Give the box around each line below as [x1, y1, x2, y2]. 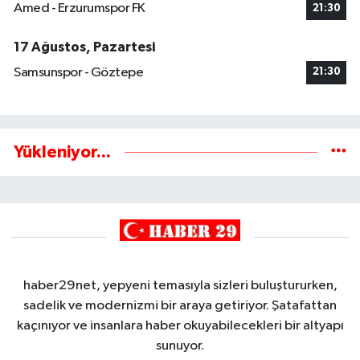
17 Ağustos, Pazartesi [14, 40, 155, 55]
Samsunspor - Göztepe [14, 65, 143, 80]
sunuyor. [156, 338, 204, 353]
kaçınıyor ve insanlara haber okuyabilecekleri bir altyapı [16, 318, 344, 333]
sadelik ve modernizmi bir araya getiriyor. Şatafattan [23, 298, 337, 313]
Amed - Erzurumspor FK [14, 2, 145, 16]
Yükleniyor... [14, 143, 111, 161]
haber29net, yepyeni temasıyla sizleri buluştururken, [22, 278, 337, 292]
